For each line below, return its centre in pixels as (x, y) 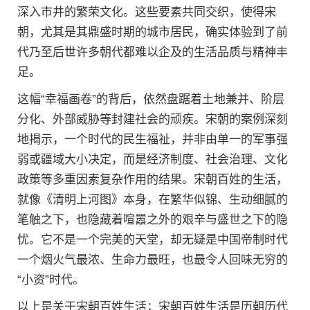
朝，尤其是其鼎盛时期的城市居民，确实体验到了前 (153, 32)
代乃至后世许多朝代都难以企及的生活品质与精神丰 (153, 52)
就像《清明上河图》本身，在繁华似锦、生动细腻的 (153, 199)
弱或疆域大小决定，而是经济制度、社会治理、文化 (153, 159)
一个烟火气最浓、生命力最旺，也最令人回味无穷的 (153, 259)
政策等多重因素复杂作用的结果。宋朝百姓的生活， (153, 179)
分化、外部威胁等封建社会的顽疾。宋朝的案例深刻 (153, 119)
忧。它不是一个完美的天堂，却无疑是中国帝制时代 (153, 239)
